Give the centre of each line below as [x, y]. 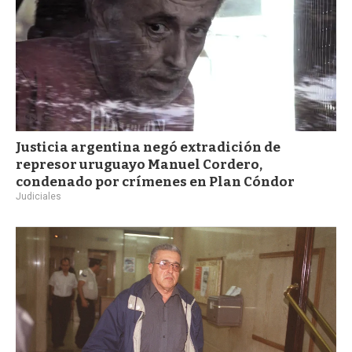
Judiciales [38, 196]
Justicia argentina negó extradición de [148, 147]
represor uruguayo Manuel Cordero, [139, 164]
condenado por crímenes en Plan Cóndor [155, 181]
